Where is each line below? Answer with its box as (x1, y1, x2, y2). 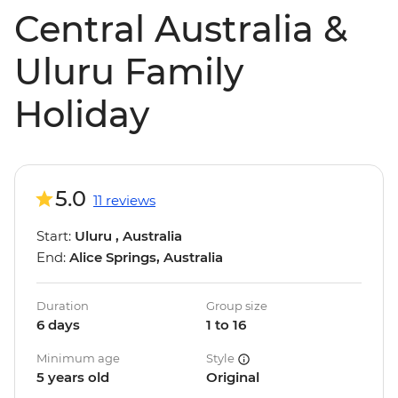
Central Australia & (14, 7, 347, 52)
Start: (36, 227, 75, 245)
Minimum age (36, 351, 120, 366)
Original (206, 369, 259, 386)
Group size (206, 298, 267, 314)
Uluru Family (14, 50, 243, 94)
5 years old (36, 369, 109, 386)
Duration (36, 298, 89, 314)
